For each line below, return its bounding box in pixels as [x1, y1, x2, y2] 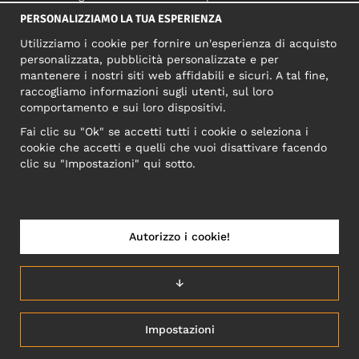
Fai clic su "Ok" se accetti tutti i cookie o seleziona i [20, 125, 309, 138]
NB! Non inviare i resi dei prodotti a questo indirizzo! [34, 192, 325, 205]
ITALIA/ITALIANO [133, 297, 227, 313]
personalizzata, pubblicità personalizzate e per [20, 53, 279, 66]
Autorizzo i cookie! [129, 230, 230, 243]
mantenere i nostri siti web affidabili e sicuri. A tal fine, [20, 69, 329, 82]
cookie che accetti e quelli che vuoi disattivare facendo [20, 141, 327, 154]
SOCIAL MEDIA [143, 49, 216, 63]
